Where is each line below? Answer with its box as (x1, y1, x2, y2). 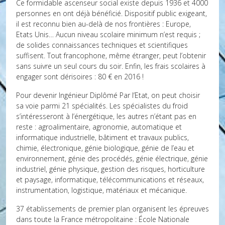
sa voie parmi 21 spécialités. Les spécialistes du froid (16, 101, 188, 110)
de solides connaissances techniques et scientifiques (16, 40, 188, 50)
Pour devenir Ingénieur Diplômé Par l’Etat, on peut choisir (16, 90, 200, 100)
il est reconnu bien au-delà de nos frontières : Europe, (16, 19, 191, 29)
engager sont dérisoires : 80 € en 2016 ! (16, 72, 144, 81)
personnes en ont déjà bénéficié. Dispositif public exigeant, (16, 9, 207, 18)
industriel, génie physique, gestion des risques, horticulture (16, 164, 205, 174)
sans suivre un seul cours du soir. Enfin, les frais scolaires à (16, 61, 205, 71)
